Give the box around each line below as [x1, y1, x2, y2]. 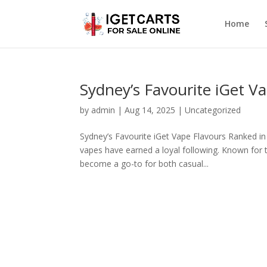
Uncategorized [185, 104, 241, 116]
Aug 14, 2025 [125, 104, 176, 116]
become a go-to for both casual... [80, 158, 209, 169]
